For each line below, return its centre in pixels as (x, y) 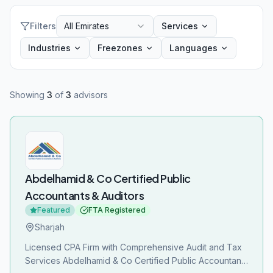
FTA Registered (117, 210)
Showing (28, 95)
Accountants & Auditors (85, 195)
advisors (90, 95)
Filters (43, 26)
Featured (54, 210)
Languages (193, 48)
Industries (49, 48)
